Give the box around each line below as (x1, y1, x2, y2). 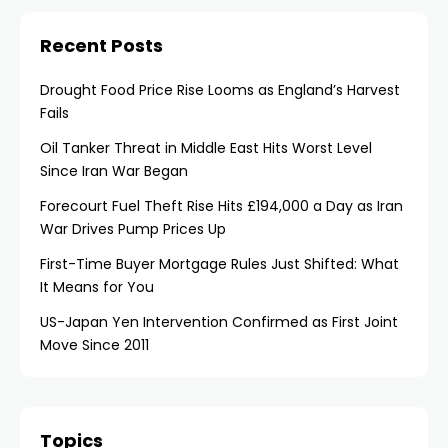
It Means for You (40, 277, 154, 297)
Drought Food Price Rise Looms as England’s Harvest (40, 80, 400, 100)
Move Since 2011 (40, 335, 149, 355)
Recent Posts (40, 33, 163, 58)
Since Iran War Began (40, 161, 188, 181)
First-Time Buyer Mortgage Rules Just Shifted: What (40, 254, 399, 274)
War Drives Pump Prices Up (40, 219, 226, 239)
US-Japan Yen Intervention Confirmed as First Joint (40, 312, 398, 332)
